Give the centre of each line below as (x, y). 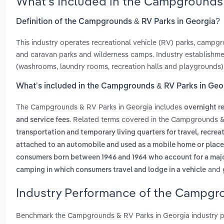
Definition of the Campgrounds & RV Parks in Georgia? (118, 22)
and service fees (43, 120)
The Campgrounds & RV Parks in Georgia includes (100, 107)
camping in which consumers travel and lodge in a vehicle (111, 170)
